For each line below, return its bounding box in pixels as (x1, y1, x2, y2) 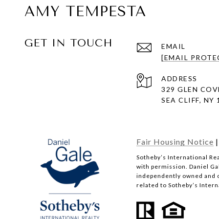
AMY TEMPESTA (24, 3, 146, 20)
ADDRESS (161, 74, 197, 83)
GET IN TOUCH (24, 37, 113, 49)
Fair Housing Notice (136, 137, 214, 146)
